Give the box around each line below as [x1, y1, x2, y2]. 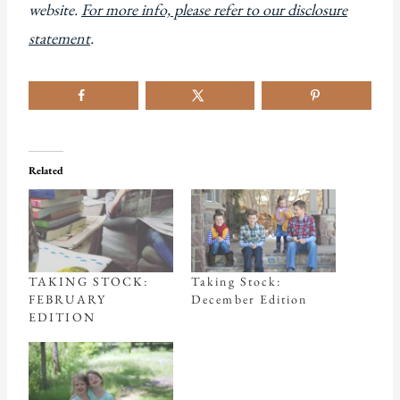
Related [29, 163, 63, 179]
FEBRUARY [29, 290, 106, 307]
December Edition [191, 290, 308, 307]
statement [29, 28, 90, 49]
